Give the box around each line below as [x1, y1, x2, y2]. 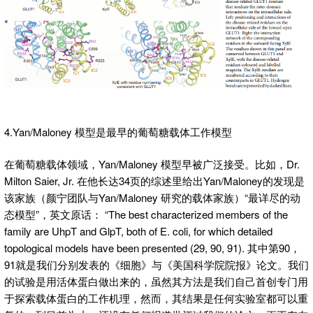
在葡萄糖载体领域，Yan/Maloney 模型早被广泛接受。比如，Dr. [4, 156, 300, 172]
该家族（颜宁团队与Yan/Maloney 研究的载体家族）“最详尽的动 [4, 190, 300, 205]
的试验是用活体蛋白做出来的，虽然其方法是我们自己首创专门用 [4, 274, 308, 289]
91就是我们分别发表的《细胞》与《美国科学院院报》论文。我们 [4, 257, 309, 272]
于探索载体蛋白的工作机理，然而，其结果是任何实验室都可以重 [4, 291, 308, 306]
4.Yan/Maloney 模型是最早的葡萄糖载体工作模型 [4, 124, 232, 139]
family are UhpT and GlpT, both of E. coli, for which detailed [4, 224, 272, 239]
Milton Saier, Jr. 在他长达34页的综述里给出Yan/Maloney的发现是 [4, 173, 305, 189]
